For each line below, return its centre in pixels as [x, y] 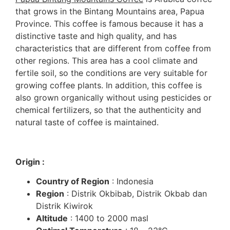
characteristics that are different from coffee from [113, 49]
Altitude [52, 218]
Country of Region [73, 181]
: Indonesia [131, 181]
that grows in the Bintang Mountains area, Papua [110, 12]
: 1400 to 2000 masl [108, 218]
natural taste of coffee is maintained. [87, 122]
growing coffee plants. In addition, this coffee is [109, 85]
